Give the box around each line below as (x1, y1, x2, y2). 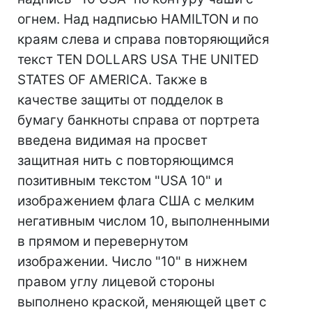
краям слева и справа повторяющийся (17, 31, 270, 47)
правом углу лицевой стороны (17, 274, 214, 290)
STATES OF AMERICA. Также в (17, 72, 208, 88)
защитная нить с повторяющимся (17, 153, 234, 169)
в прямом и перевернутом (17, 233, 188, 249)
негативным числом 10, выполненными (17, 213, 270, 229)
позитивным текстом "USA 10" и (17, 173, 222, 189)
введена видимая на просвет (17, 132, 208, 148)
